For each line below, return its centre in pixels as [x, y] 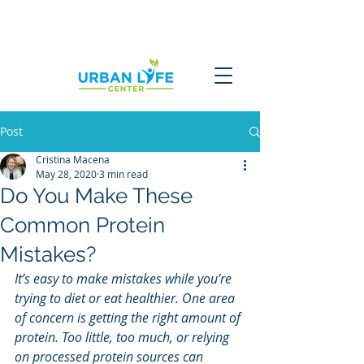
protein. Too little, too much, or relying [123, 337]
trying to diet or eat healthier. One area [126, 298]
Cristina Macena [73, 159]
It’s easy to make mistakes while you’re [125, 279]
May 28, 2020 [66, 174]
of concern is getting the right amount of [129, 318]
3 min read [123, 174]
